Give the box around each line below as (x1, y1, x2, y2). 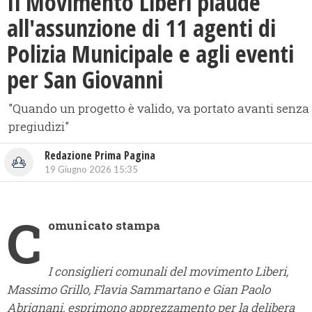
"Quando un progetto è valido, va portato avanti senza (8, 100, 309, 117)
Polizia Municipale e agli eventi (7, 38, 294, 70)
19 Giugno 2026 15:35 (45, 164, 138, 175)
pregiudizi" (8, 118, 69, 135)
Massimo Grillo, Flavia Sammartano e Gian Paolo (7, 281, 270, 298)
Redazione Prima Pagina (45, 148, 155, 164)
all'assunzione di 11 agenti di (7, 12, 276, 45)
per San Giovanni (7, 63, 163, 96)
